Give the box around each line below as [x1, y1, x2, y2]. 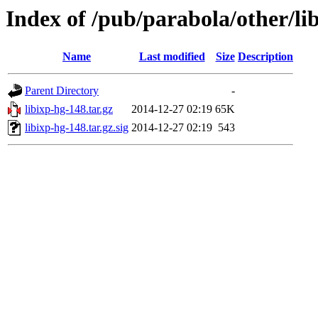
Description [238, 50, 293, 63]
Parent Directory [25, 84, 99, 97]
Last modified [138, 50, 205, 63]
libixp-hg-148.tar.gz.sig [25, 121, 128, 134]
